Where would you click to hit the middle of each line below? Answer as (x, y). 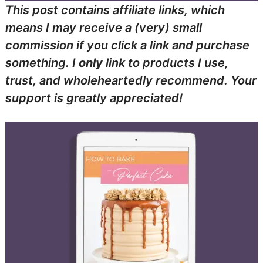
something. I (42, 63)
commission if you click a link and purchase (127, 45)
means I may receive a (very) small (103, 27)
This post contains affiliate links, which (115, 10)
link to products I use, (165, 63)
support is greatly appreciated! (94, 98)
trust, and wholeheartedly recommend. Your (131, 80)
